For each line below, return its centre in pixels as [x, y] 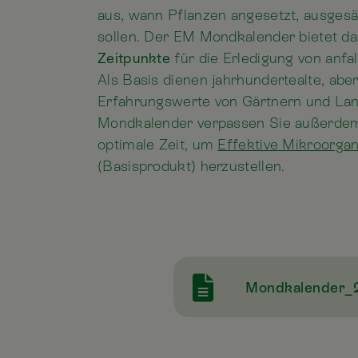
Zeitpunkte [134, 58]
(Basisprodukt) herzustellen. [191, 166]
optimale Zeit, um [158, 145]
